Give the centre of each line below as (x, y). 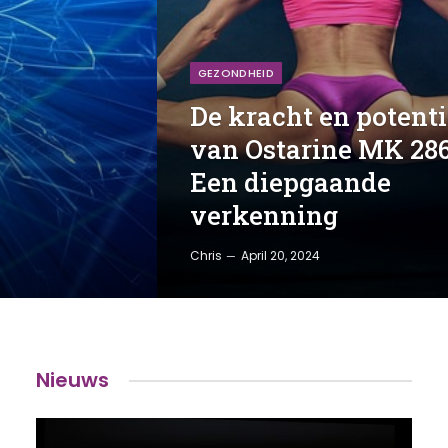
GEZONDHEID (236, 73)
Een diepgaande (290, 182)
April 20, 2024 (280, 255)
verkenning (263, 215)
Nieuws (72, 380)
